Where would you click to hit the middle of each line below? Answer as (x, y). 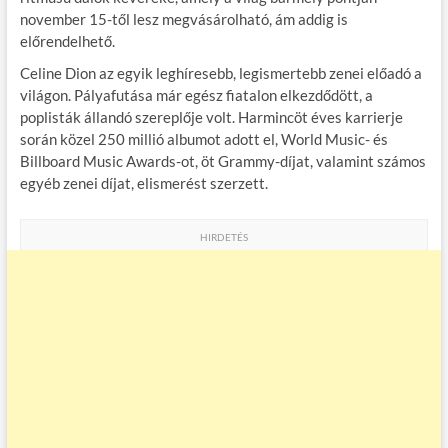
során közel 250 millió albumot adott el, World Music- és (203, 139)
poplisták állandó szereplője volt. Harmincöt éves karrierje (211, 117)
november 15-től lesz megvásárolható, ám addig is (183, 19)
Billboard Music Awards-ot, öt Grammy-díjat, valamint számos (222, 161)
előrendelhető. (67, 41)
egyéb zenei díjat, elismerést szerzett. (143, 183)
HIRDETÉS (223, 237)
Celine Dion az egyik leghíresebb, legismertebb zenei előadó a (220, 73)
